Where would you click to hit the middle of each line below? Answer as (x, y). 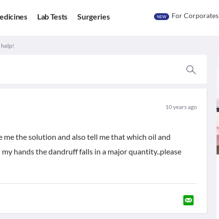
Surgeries (94, 17)
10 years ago (181, 107)
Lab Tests (52, 17)
